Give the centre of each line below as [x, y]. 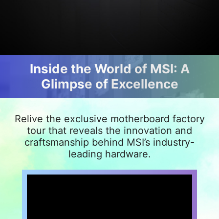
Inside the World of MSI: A [109, 69]
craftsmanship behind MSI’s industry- [109, 142]
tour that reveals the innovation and [109, 130]
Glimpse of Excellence [109, 84]
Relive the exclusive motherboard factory [109, 119]
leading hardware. [109, 154]
